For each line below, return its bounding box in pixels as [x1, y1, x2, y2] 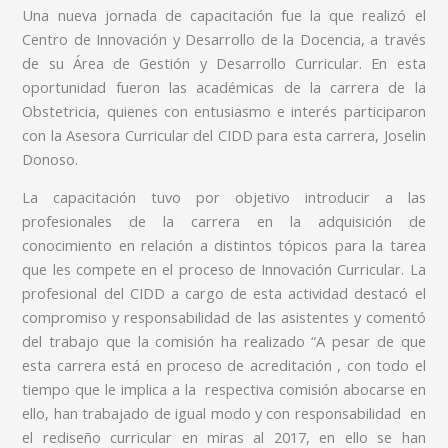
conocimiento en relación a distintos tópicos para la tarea [22, 235, 426, 256]
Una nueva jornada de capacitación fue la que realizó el [22, 4, 426, 25]
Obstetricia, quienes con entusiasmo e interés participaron [22, 100, 426, 121]
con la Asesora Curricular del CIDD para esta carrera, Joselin [22, 124, 426, 145]
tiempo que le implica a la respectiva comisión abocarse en [22, 379, 426, 400]
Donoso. [22, 148, 79, 169]
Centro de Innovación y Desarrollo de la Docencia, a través [22, 28, 426, 49]
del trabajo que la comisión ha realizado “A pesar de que [22, 331, 426, 352]
